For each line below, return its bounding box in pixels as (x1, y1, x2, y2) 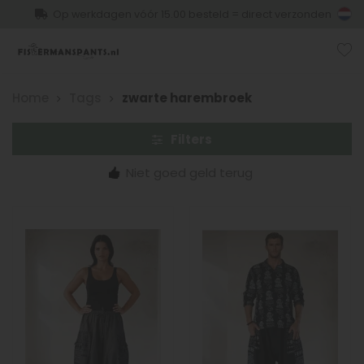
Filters (171, 130, 212, 148)
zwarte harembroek (122, 89, 252, 106)
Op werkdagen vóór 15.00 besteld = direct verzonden (51, 6, 331, 21)
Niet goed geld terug (126, 164, 253, 181)
